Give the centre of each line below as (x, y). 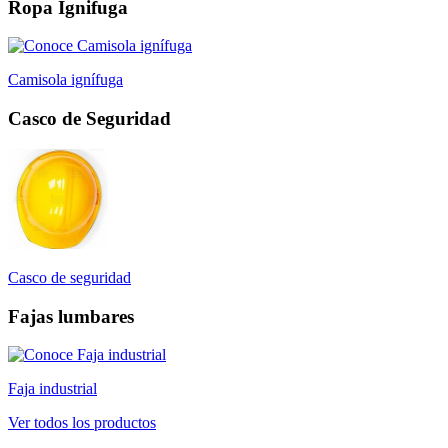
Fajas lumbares (71, 316)
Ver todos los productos (82, 423)
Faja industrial (52, 389)
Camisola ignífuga (65, 80)
